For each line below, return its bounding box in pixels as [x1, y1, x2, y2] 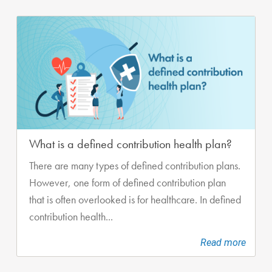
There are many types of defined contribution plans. [29, 158, 240, 172]
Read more [200, 236, 246, 248]
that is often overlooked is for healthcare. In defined [29, 192, 241, 206]
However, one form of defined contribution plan [29, 175, 226, 189]
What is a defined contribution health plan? [29, 135, 232, 152]
